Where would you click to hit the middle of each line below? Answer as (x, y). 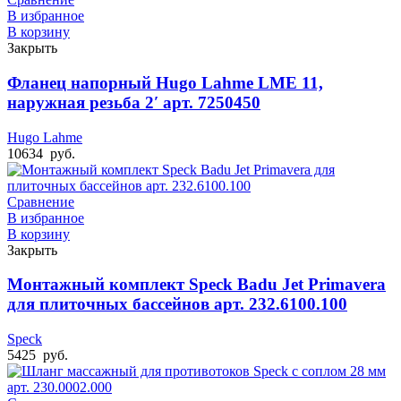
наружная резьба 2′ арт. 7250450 (134, 102)
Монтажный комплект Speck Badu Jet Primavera (196, 285)
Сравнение (41, 201)
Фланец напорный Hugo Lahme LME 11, (165, 82)
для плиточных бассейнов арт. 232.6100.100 (177, 304)
